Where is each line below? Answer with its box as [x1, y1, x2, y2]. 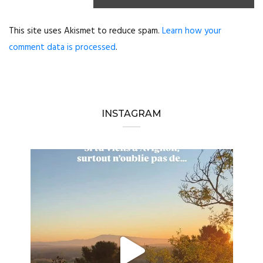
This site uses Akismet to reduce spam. [9, 24, 162, 39]
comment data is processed [9, 41, 116, 55]
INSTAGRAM [102, 108, 161, 120]
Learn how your [162, 24, 221, 39]
